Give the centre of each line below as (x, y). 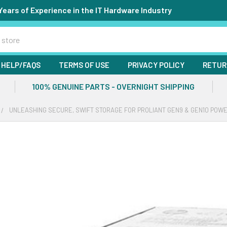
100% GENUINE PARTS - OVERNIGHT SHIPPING (113, 86)
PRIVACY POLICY (156, 65)
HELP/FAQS (21, 65)
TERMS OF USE (84, 65)
